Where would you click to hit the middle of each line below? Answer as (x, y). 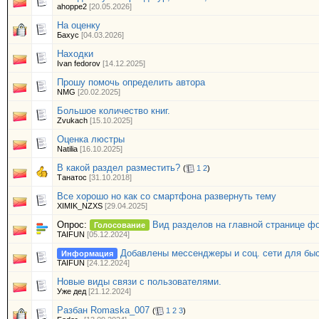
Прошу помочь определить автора (131, 82)
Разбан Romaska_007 (103, 310)
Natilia (67, 149)
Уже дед (72, 291)
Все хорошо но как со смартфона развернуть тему (167, 196)
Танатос (72, 178)
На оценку (79, 25)
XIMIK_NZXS (80, 206)
